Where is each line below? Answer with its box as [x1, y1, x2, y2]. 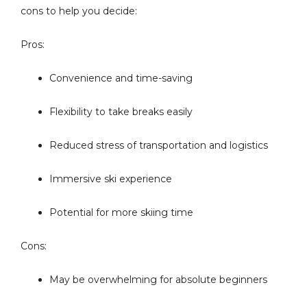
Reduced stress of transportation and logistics [49, 139, 268, 151]
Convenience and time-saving [49, 72, 193, 84]
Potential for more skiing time [49, 206, 193, 219]
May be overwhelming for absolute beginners [49, 273, 267, 286]
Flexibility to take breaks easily [49, 106, 193, 118]
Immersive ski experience [49, 173, 172, 185]
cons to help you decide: [21, 5, 137, 17]
